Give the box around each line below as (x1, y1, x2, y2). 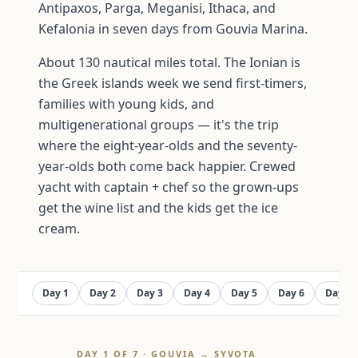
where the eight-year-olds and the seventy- (38, 137, 297, 154)
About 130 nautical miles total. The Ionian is (38, 54, 300, 71)
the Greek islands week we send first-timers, (38, 74, 307, 92)
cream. (38, 220, 80, 237)
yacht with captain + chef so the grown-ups (38, 178, 299, 196)
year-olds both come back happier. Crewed (38, 157, 296, 175)
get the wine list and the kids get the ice (38, 199, 278, 217)
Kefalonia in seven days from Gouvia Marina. (38, 20, 308, 38)
